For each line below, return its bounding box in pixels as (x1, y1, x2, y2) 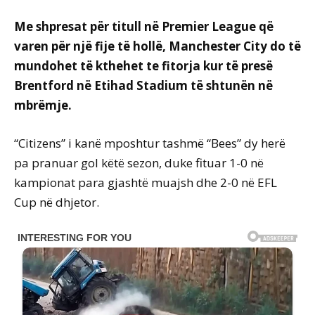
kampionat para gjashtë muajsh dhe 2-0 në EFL (14, 174, 277, 191)
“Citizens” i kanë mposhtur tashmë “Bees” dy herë (14, 135, 285, 152)
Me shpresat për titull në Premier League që (14, 18, 274, 35)
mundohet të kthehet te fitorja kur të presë (14, 58, 273, 75)
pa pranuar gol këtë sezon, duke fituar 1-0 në (14, 155, 264, 172)
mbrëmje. (14, 97, 72, 114)
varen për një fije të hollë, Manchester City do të (14, 38, 301, 55)
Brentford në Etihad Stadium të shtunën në (14, 77, 273, 94)
